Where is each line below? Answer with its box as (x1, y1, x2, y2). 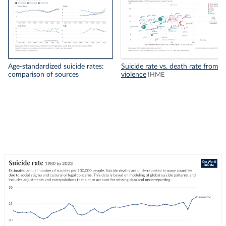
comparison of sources (8, 71, 79, 79)
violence (121, 71, 146, 79)
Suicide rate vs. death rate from (121, 63, 218, 71)
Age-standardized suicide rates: (8, 63, 104, 71)
